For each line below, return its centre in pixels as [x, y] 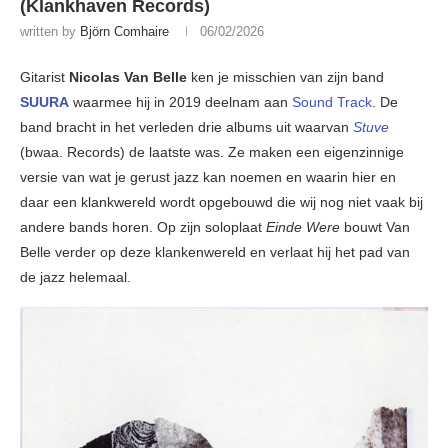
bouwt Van [375, 227]
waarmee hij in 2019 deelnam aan [180, 102]
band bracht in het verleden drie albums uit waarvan [186, 127]
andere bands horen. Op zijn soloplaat [143, 227]
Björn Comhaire [124, 32]
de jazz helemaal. [75, 277]
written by [50, 32]
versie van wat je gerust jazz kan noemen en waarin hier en [208, 177]
